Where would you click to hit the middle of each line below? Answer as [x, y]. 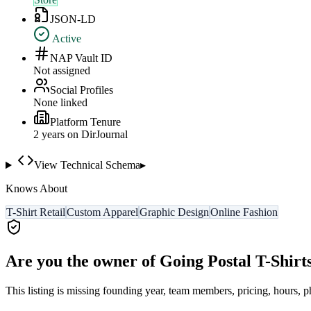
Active [66, 39]
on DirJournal [96, 135]
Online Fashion [244, 212]
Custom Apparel [102, 212]
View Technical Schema [87, 165]
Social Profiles [82, 90]
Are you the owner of [83, 261]
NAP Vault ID [81, 58]
